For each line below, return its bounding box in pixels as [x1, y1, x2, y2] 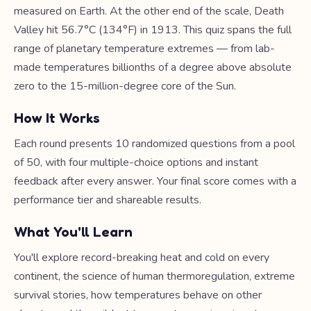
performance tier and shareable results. [14, 192, 201, 208]
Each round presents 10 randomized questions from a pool [14, 136, 295, 151]
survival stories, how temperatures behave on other [14, 287, 262, 303]
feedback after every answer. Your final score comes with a [14, 174, 296, 189]
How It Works [14, 110, 100, 126]
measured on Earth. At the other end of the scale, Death [14, 3, 284, 19]
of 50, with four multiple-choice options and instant [14, 155, 258, 170]
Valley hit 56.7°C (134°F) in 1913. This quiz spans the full [14, 22, 292, 37]
